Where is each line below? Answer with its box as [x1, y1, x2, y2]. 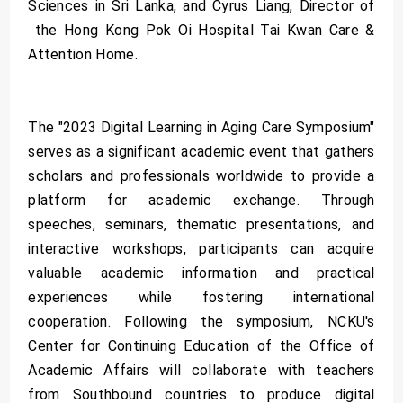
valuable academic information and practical [28, 264, 375, 282]
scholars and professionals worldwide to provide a [28, 166, 375, 184]
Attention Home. [28, 45, 139, 63]
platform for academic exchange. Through [28, 191, 375, 209]
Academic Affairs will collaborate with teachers [28, 361, 375, 379]
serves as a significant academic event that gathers [28, 142, 375, 160]
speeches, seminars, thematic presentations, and [28, 215, 375, 233]
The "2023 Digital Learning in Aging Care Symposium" [28, 118, 375, 136]
